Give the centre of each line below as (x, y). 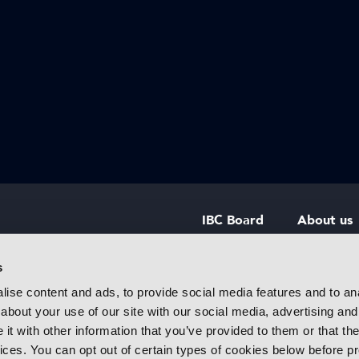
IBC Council (236, 259)
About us (325, 220)
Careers (321, 297)
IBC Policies (236, 297)
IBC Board (232, 220)
